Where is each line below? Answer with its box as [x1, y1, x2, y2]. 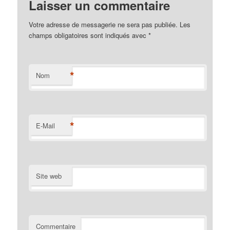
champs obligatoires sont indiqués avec [29, 30, 149, 40]
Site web [36, 170, 62, 181]
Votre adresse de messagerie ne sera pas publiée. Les [29, 19, 191, 29]
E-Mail [36, 120, 55, 130]
